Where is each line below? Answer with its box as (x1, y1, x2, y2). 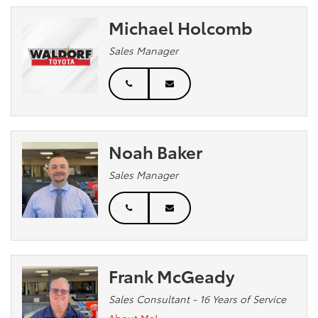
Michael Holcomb (109, 14, 253, 39)
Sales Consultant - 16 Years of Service (109, 291, 287, 306)
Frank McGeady (109, 263, 236, 287)
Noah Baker (109, 138, 203, 163)
